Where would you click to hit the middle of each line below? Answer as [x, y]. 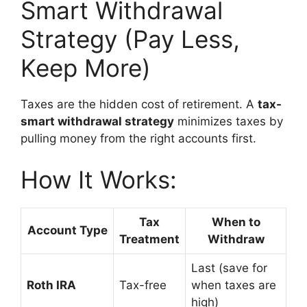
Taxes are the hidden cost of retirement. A [139, 105]
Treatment [149, 239]
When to [236, 222]
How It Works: [99, 179]
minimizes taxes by [229, 122]
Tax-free [143, 285]
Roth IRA [51, 285]
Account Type [67, 230]
